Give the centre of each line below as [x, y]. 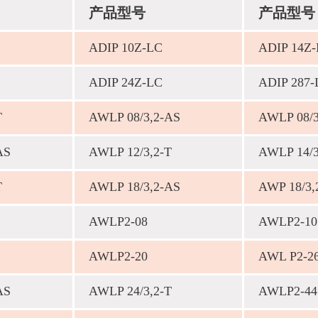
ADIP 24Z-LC [126, 82]
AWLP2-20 [118, 256]
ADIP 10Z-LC [126, 48]
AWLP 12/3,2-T [130, 152]
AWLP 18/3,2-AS [135, 187]
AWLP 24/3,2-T [130, 291]
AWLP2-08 [118, 221]
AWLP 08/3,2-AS [135, 117]
